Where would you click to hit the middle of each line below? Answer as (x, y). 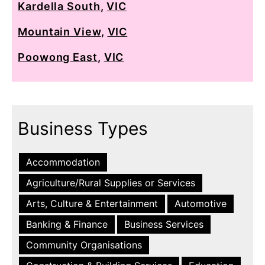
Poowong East (58, 57)
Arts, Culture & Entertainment (92, 203)
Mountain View (59, 31)
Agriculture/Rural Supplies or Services (111, 182)
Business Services (164, 224)
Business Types (83, 128)
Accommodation (63, 162)
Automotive (201, 203)
